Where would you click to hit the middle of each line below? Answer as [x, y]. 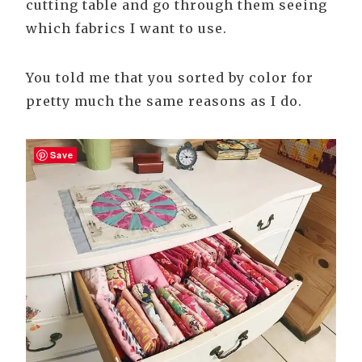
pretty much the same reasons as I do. [164, 101]
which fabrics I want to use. [126, 29]
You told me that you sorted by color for [170, 78]
